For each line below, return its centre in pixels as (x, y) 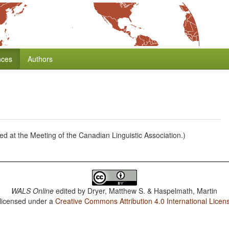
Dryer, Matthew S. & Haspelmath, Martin (153, 191)
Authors (40, 59)
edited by (71, 191)
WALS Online (33, 191)
